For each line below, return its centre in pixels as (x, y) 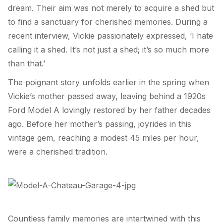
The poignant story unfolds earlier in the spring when (109, 82)
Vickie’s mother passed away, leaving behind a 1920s (107, 96)
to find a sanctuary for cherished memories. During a (108, 22)
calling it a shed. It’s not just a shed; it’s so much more (109, 50)
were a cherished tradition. (58, 151)
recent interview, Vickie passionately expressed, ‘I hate (111, 36)
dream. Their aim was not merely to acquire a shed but (111, 8)
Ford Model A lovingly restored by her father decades (109, 110)
